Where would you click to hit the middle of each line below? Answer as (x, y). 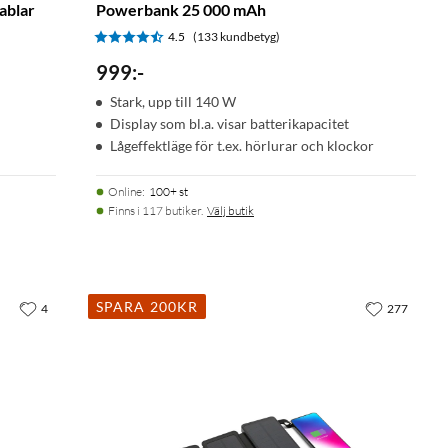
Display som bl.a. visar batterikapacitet (229, 123)
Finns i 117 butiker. (155, 210)
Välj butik (230, 210)
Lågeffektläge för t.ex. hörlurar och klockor (242, 145)
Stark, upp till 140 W (173, 101)
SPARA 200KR (147, 306)
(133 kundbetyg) (236, 36)
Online (125, 191)
